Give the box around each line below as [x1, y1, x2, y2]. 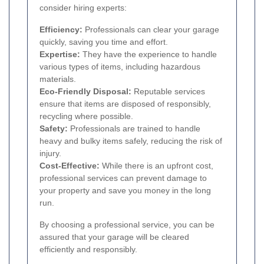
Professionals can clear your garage [82, 24, 219, 34]
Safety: [39, 123, 68, 133]
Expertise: [39, 49, 80, 59]
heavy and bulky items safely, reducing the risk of [39, 136, 222, 146]
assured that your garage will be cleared [39, 232, 189, 242]
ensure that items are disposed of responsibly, [39, 98, 211, 108]
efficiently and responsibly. [39, 244, 137, 254]
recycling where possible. [39, 111, 133, 121]
